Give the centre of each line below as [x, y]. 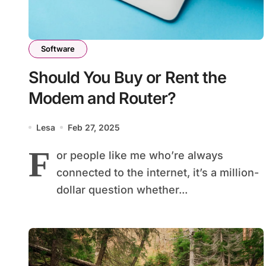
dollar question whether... [122, 189]
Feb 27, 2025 [94, 127]
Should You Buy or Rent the [127, 77]
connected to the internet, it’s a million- [158, 172]
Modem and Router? [102, 98]
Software [58, 48]
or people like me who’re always [140, 155]
